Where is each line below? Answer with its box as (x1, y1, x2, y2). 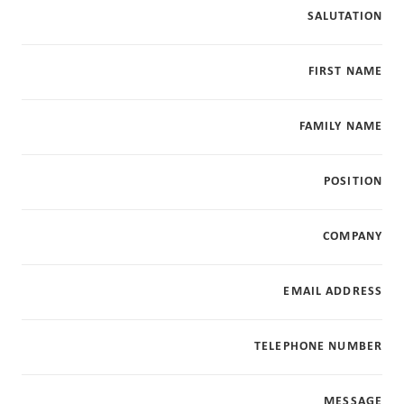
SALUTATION (307, 8, 382, 24)
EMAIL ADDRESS (283, 283, 382, 299)
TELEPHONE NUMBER (254, 338, 382, 354)
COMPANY (323, 228, 382, 244)
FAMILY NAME (298, 118, 382, 134)
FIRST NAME (308, 63, 382, 79)
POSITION (324, 173, 382, 189)
